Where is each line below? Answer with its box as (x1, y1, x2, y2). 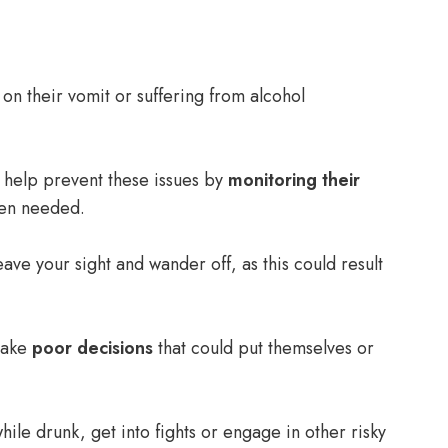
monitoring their (228, 167, 360, 193)
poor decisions (32, 335, 153, 361)
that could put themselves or (153, 335, 374, 361)
